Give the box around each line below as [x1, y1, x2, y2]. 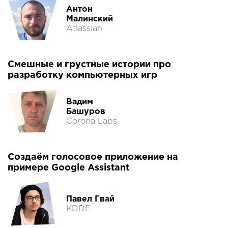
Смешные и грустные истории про [8, 61, 171, 69]
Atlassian [66, 24, 102, 33]
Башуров [66, 107, 105, 116]
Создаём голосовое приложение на [8, 153, 178, 162]
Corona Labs [66, 117, 117, 125]
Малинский [66, 15, 113, 23]
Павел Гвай [66, 195, 115, 204]
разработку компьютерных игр [8, 71, 157, 80]
